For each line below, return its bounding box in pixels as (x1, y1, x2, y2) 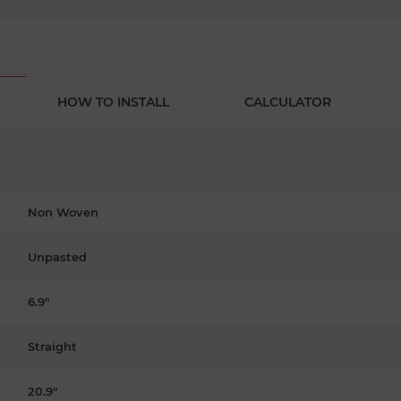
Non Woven (28, 204, 98, 219)
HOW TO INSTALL (57, 93, 169, 110)
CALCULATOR (244, 93, 331, 110)
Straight (28, 338, 77, 354)
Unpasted (28, 249, 87, 264)
